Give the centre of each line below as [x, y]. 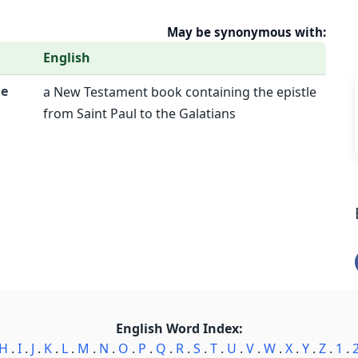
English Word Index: [179, 328]
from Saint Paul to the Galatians [139, 113]
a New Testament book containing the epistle [180, 92]
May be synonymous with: [247, 32]
